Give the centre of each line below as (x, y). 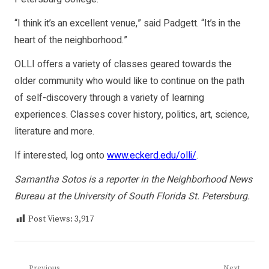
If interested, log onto (61, 156)
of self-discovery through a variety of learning (109, 98)
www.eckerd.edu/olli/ (152, 156)
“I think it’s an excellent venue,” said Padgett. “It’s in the (128, 24)
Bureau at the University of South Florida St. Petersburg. (132, 197)
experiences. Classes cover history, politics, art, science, (132, 115)
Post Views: (51, 219)
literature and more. (54, 132)
